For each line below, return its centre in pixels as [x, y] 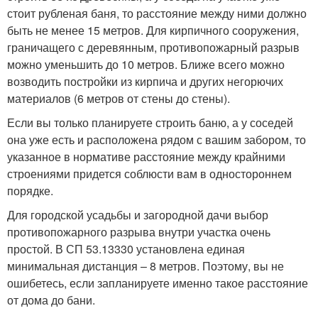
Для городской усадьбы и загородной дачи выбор [138, 215]
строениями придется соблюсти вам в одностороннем [149, 174]
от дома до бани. [51, 300]
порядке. [30, 191]
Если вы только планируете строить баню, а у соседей [150, 123]
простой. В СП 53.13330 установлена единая [126, 249]
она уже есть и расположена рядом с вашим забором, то [157, 140]
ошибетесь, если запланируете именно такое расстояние [158, 283]
